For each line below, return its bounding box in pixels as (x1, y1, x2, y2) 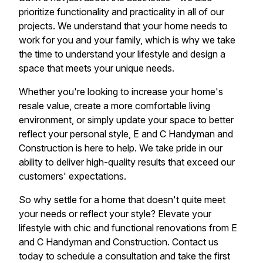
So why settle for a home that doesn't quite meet (19, 194, 225, 206)
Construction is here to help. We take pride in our (19, 142, 222, 154)
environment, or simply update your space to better (19, 114, 234, 126)
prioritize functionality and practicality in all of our (19, 6, 224, 18)
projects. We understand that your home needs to (19, 20, 228, 32)
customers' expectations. (19, 170, 126, 183)
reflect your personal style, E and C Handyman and (19, 128, 233, 140)
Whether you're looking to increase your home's (19, 86, 223, 98)
